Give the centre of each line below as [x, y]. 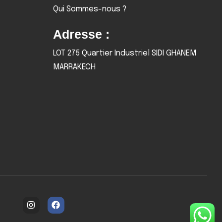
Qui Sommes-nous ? [89, 9]
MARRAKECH [74, 67]
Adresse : [81, 34]
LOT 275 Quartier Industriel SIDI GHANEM [124, 53]
